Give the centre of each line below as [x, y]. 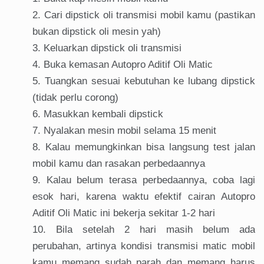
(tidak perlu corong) [75, 98]
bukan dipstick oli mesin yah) [97, 32]
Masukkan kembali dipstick [103, 114]
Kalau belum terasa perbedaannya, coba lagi [151, 180]
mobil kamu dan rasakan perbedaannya [119, 164]
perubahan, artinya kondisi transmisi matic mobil [144, 246]
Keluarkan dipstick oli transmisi [113, 48]
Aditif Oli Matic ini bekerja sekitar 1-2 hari [124, 213]
